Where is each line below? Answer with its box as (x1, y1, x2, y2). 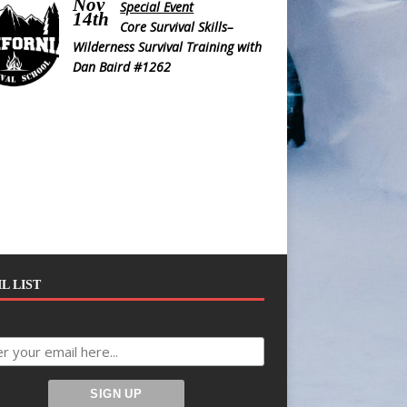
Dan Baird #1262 (72, 58, 171, 75)
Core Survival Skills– (120, 18, 234, 35)
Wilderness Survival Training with (72, 38, 262, 55)
